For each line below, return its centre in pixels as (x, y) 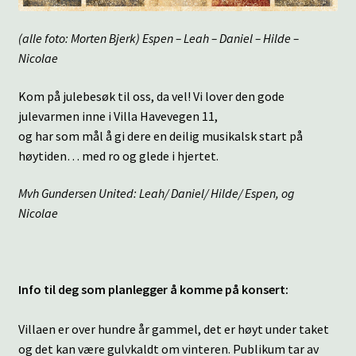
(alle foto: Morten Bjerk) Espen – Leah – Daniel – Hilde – (158, 39)
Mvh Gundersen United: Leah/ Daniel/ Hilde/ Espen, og (156, 193)
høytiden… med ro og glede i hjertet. (118, 155)
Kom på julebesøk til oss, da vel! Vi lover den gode (151, 96)
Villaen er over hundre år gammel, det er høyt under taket (173, 329)
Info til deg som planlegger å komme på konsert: (153, 289)
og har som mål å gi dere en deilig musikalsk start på (160, 135)
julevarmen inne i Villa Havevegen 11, (118, 116)
